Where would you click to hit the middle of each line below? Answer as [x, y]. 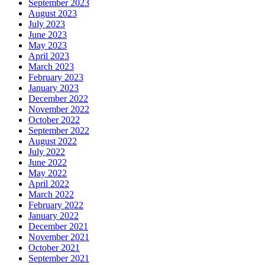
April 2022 [49, 183]
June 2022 [48, 162]
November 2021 [59, 237]
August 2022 [53, 141]
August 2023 [53, 13]
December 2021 [58, 226]
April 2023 [49, 56]
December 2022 [58, 98]
